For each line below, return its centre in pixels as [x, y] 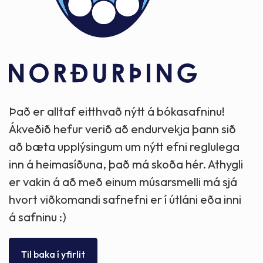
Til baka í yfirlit [53, 254]
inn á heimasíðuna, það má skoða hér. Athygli [126, 164]
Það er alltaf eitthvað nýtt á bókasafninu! [117, 112]
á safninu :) [38, 217]
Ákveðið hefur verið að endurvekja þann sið [122, 129]
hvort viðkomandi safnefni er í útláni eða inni [125, 200]
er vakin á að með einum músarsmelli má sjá [123, 182]
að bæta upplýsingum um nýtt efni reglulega [124, 147]
